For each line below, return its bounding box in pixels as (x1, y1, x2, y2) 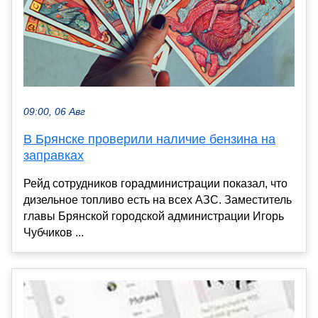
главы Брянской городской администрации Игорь (23, 209, 284, 222)
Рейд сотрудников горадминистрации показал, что (23, 177, 287, 190)
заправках (23, 148, 84, 163)
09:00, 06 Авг (23, 106, 85, 117)
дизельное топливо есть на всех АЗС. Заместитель (23, 193, 292, 206)
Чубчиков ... (23, 226, 84, 238)
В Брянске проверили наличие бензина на (23, 131, 275, 146)
